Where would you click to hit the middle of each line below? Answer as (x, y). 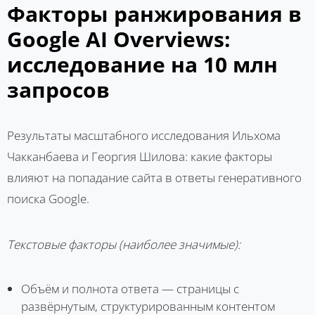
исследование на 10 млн (142, 64)
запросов (58, 89)
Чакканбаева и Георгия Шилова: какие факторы (140, 156)
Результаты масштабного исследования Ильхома (144, 135)
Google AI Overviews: (119, 39)
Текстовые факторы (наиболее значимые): (124, 244)
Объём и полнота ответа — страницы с (130, 288)
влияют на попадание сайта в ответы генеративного (154, 177)
